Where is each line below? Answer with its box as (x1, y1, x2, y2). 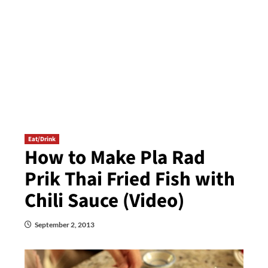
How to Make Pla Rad (24, 144, 205, 172)
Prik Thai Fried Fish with (24, 165, 235, 193)
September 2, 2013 (34, 220, 95, 229)
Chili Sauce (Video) (24, 187, 184, 215)
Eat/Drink (28, 135, 56, 144)
